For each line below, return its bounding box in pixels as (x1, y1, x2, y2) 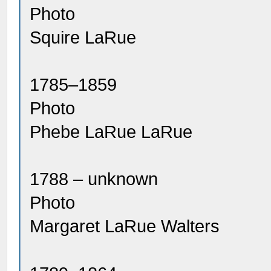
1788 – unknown (30, 169, 158, 189)
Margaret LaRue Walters (30, 217, 220, 236)
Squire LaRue (30, 28, 137, 47)
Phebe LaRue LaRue (30, 122, 193, 142)
